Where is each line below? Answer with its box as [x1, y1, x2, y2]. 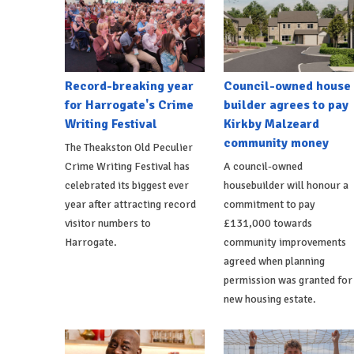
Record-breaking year [65, 78, 194, 95]
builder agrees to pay [223, 97, 348, 114]
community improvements [223, 235, 346, 250]
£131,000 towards [223, 217, 312, 231]
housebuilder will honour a [223, 179, 348, 193]
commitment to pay [223, 198, 315, 212]
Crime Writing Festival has [65, 160, 190, 174]
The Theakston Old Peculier [65, 141, 193, 155]
